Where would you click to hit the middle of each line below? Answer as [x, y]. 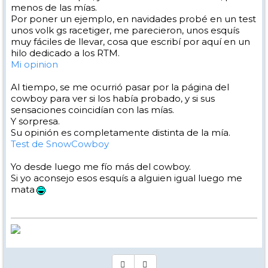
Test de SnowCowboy [60, 144]
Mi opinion [34, 65]
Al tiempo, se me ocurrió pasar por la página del [120, 87]
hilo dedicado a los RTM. [65, 53]
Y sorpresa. [35, 121]
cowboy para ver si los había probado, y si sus [113, 99]
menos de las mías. [54, 8]
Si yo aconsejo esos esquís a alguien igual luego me [127, 178]
